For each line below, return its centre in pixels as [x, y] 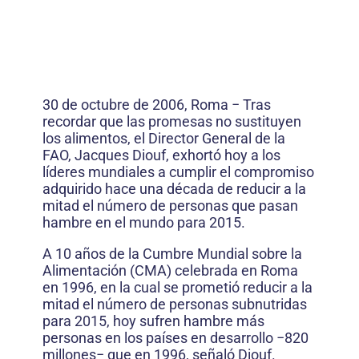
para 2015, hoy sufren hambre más [153, 321]
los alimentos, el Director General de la [164, 138]
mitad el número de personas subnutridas [175, 304]
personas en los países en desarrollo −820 [175, 338]
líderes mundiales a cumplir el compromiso [178, 172]
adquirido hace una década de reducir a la [174, 189]
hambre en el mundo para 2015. [144, 222]
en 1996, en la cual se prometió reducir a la [177, 287]
